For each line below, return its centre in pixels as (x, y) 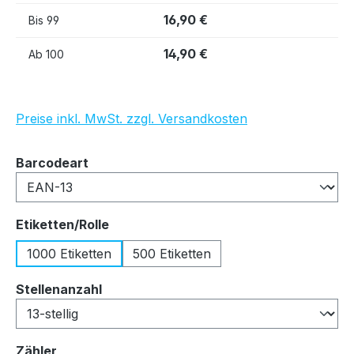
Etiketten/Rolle (62, 224)
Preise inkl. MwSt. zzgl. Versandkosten (132, 118)
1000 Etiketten (69, 253)
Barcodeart (52, 162)
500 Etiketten (172, 253)
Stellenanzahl (59, 289)
